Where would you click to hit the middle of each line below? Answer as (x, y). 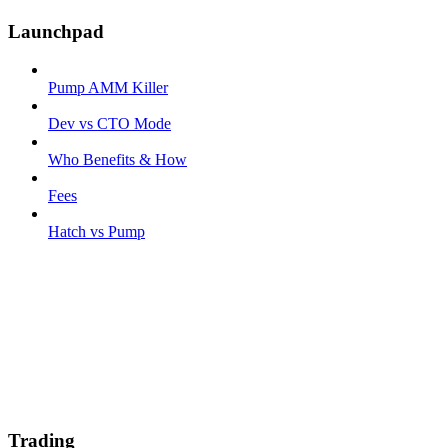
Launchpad (56, 31)
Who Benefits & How (117, 160)
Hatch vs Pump (96, 232)
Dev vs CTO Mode (109, 124)
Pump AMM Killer (108, 88)
